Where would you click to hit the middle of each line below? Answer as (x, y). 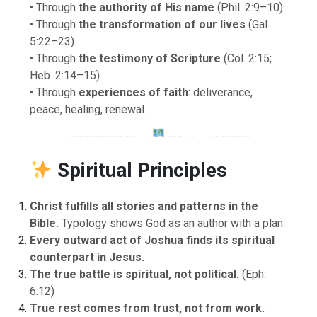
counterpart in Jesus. (87, 258)
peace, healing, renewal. (88, 109)
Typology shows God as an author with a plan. (172, 224)
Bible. (45, 224)
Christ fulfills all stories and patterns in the (144, 207)
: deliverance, (221, 92)
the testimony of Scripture (150, 58)
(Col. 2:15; (247, 58)
